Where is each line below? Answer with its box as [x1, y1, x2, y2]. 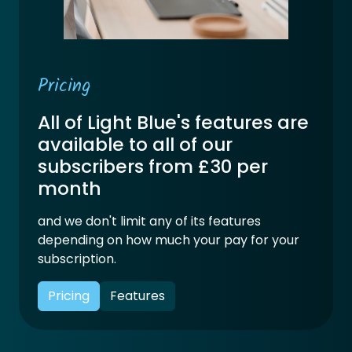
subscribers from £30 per [38, 152, 268, 179]
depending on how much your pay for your [38, 230, 299, 249]
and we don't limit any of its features [38, 211, 261, 230]
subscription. [38, 249, 116, 268]
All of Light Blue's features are [38, 108, 309, 135]
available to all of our [38, 130, 233, 157]
